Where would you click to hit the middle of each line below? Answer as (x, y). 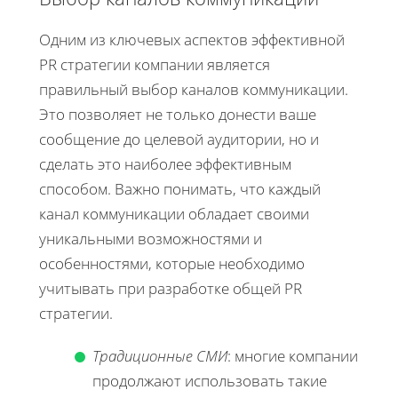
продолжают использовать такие (210, 381)
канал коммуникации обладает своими (174, 214)
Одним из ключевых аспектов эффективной (192, 40)
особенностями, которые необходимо (172, 264)
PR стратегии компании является (155, 65)
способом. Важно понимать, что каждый (180, 189)
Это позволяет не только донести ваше (178, 115)
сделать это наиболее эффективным (165, 164)
